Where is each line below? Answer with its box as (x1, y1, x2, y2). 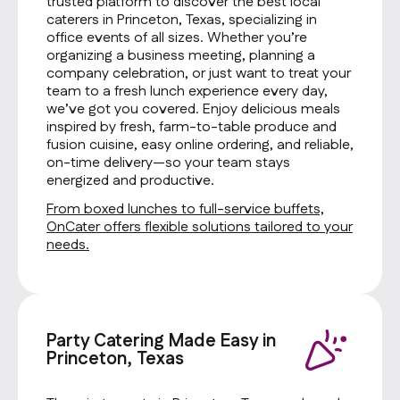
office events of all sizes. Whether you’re (46, 28, 307, 48)
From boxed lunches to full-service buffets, (46, 199, 324, 220)
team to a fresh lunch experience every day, (46, 81, 328, 102)
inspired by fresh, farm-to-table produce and (46, 117, 337, 137)
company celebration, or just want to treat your (46, 63, 351, 84)
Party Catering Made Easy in (46, 329, 276, 354)
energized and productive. (46, 171, 214, 191)
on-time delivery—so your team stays (46, 153, 290, 173)
